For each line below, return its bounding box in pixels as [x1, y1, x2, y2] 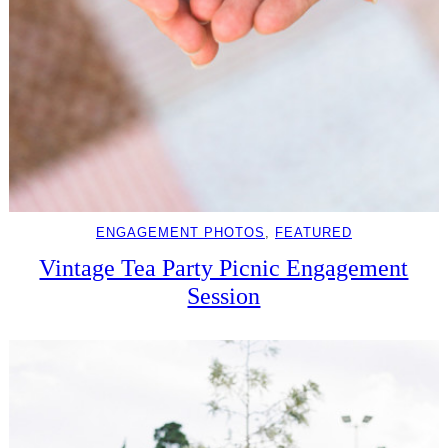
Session [187, 282, 261, 310]
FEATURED [274, 225, 352, 241]
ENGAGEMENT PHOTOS [95, 225, 265, 241]
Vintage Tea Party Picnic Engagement [39, 254, 409, 282]
